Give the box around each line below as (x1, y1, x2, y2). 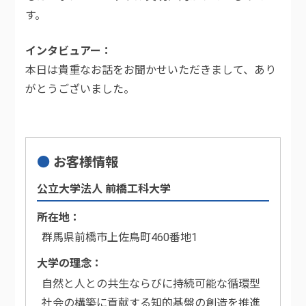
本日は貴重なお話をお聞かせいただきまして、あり (25, 64, 277, 77)
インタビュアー (25, 44, 102, 58)
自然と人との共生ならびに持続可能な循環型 (42, 277, 261, 290)
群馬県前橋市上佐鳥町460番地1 (42, 231, 198, 245)
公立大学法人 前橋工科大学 (37, 182, 171, 195)
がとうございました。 (25, 83, 135, 96)
